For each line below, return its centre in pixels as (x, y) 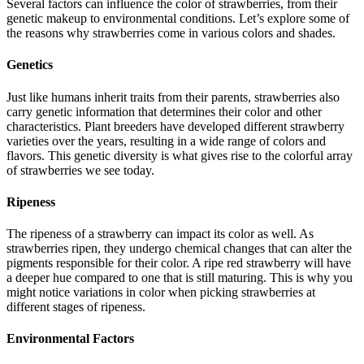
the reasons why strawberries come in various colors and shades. (171, 33)
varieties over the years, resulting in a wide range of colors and (166, 141)
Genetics (30, 65)
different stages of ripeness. (76, 307)
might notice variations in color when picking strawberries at (161, 292)
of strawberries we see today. (80, 170)
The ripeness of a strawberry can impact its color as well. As (160, 234)
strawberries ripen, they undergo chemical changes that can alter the (179, 249)
